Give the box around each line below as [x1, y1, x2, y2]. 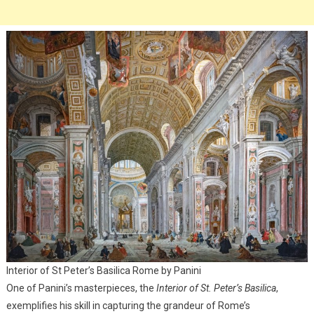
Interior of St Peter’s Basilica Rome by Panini [6, 265, 201, 277]
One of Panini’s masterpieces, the [6, 282, 156, 294]
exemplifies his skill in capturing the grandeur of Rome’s [6, 300, 250, 312]
